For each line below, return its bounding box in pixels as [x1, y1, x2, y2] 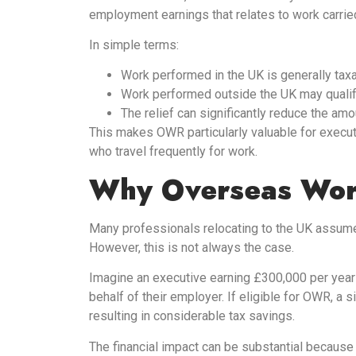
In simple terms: [89, 37, 179, 53]
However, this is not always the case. [89, 239, 294, 255]
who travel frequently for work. [89, 144, 257, 160]
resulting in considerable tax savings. [89, 308, 295, 324]
